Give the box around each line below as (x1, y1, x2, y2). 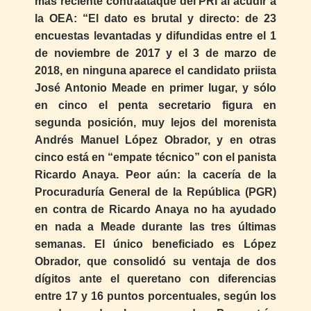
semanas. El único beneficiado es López (35, 238, 276, 251)
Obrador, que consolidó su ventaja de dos (35, 255, 276, 268)
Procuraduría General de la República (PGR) (35, 186, 276, 199)
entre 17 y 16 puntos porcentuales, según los (35, 290, 276, 303)
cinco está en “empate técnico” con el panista (35, 151, 276, 164)
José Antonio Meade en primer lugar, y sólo (35, 82, 276, 94)
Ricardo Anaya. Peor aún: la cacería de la (35, 169, 276, 181)
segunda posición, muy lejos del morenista (35, 117, 276, 129)
